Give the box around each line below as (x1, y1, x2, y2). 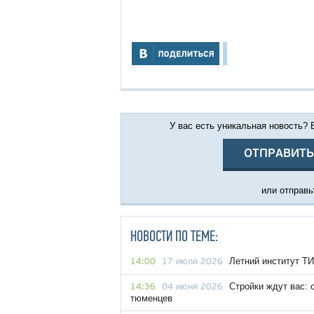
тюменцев (130, 293, 172, 303)
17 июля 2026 (162, 257, 223, 266)
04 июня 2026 (162, 282, 223, 292)
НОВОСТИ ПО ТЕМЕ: (130, 229, 218, 245)
